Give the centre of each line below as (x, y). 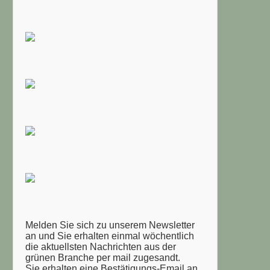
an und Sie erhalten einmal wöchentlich (110, 236)
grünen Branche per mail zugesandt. (103, 258)
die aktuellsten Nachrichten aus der (101, 247)
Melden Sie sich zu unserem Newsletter (110, 225)
